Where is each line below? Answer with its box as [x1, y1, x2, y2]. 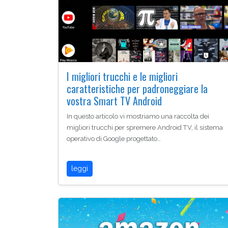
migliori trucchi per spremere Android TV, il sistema [67, 124, 223, 132]
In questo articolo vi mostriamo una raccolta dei [67, 112, 209, 121]
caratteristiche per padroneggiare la [67, 81, 208, 97]
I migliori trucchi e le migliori [67, 69, 178, 84]
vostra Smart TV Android [67, 93, 162, 109]
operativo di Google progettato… [67, 135, 161, 143]
